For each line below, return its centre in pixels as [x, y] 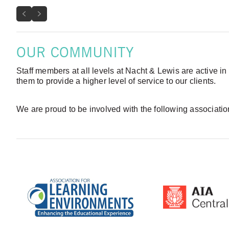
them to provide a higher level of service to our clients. [116, 81]
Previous [45, 14]
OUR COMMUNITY [75, 52]
